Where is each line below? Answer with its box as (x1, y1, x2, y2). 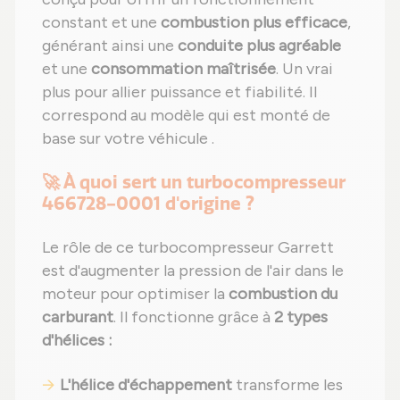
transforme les (232, 374, 343, 395)
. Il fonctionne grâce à (113, 306, 274, 327)
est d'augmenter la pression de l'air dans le (42, 260, 344, 280)
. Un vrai (276, 58, 333, 79)
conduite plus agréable (178, 35, 341, 55)
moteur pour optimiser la (42, 283, 229, 304)
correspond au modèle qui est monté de (42, 104, 330, 125)
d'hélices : (42, 329, 112, 350)
